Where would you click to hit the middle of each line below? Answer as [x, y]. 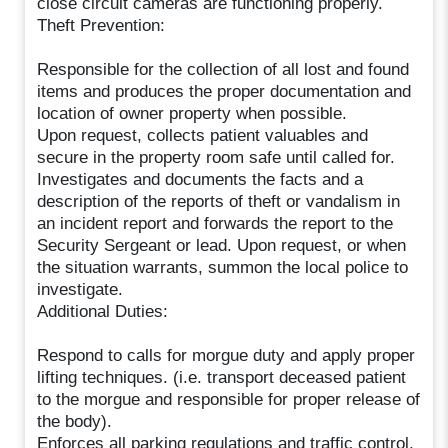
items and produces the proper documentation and [224, 91]
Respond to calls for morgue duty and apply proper [226, 355]
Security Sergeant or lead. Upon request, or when [222, 245]
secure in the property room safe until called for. [216, 157]
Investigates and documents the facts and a [200, 179]
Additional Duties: [103, 311]
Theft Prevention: [101, 25]
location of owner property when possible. [192, 113]
